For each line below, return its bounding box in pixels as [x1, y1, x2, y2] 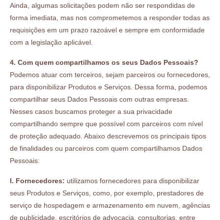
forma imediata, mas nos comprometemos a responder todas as [10, 13, 210, 22]
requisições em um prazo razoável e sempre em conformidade [10, 26, 205, 34]
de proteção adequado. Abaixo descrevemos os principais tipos [10, 132, 206, 140]
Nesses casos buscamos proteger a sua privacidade [10, 107, 172, 115]
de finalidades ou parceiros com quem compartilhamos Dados [10, 144, 202, 152]
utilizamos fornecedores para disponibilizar [65, 176, 199, 185]
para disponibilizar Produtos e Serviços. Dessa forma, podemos [10, 82, 207, 91]
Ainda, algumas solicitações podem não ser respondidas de [10, 1, 195, 9]
